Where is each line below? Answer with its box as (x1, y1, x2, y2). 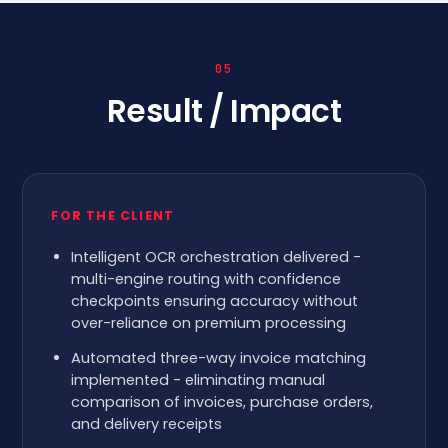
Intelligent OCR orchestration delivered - (71, 247, 362, 267)
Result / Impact (106, 89, 342, 133)
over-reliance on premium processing (71, 313, 347, 333)
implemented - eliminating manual (71, 370, 326, 390)
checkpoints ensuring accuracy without (71, 291, 359, 311)
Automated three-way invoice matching (71, 348, 367, 368)
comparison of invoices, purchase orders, (71, 392, 374, 412)
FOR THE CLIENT (51, 207, 175, 224)
